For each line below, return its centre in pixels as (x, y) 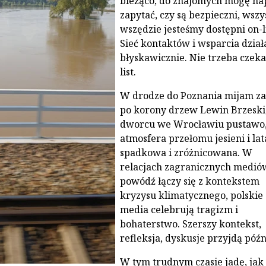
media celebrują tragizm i (179, 209)
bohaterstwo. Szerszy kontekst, (190, 224)
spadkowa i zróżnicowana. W (186, 152)
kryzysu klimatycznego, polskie (191, 195)
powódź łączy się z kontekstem (189, 181)
